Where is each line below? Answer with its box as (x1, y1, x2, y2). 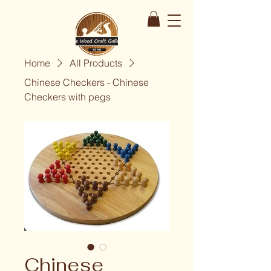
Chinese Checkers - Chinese (24, 76, 149, 89)
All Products (70, 57, 122, 70)
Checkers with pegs (24, 91, 111, 103)
